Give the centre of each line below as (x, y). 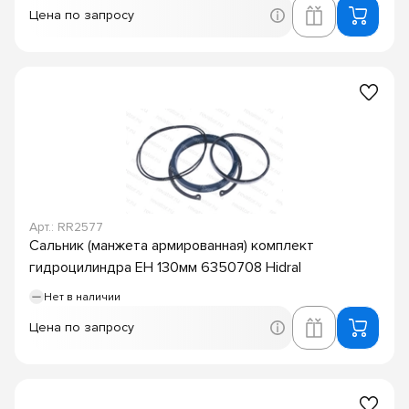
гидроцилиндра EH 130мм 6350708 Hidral (165, 267)
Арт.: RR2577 (66, 226)
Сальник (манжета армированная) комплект (172, 245)
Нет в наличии (82, 297)
